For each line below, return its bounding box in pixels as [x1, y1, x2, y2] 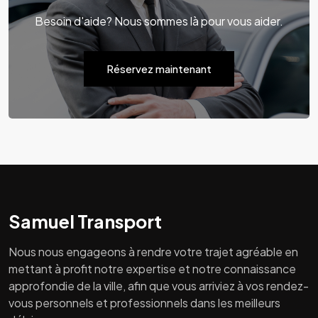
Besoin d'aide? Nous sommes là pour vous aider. [35, 13, 283, 29]
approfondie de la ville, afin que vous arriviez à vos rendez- [9, 278, 309, 293]
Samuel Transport [9, 209, 162, 233]
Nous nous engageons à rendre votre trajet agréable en [9, 243, 298, 259]
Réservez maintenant [106, 61, 212, 75]
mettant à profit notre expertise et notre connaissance [9, 261, 296, 276]
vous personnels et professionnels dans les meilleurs [9, 295, 280, 310]
